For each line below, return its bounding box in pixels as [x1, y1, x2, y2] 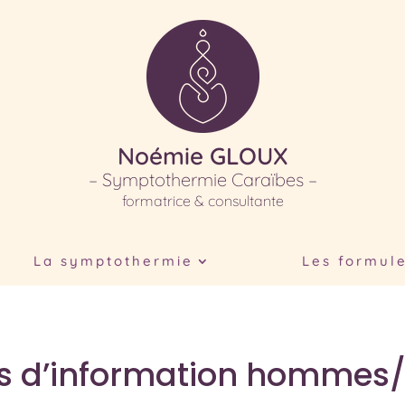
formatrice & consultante [121, 192, 284, 210]
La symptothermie [33, 252, 193, 269]
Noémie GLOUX [117, 141, 288, 171]
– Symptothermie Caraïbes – [88, 168, 317, 191]
